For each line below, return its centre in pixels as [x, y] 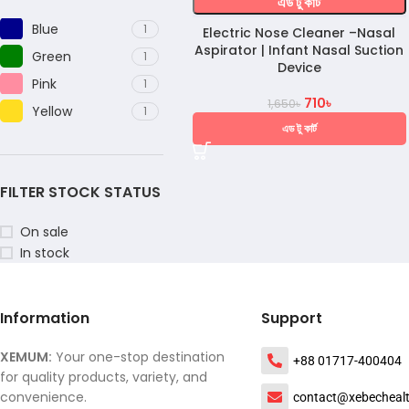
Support [291, 318]
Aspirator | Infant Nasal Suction [299, 51]
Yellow [52, 111]
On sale [44, 232]
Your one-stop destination [138, 357]
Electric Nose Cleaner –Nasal [299, 33]
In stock [45, 253]
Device [299, 68]
